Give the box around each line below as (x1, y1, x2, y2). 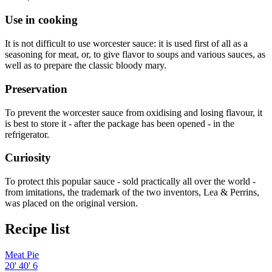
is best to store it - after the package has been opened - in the (5, 118, 234, 129)
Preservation (5, 82, 67, 95)
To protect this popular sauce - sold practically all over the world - (5, 175, 256, 186)
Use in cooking (5, 13, 78, 27)
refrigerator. (5, 129, 49, 140)
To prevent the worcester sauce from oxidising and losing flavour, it (5, 107, 262, 118)
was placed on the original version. (5, 197, 138, 208)
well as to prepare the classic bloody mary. (5, 60, 166, 71)
